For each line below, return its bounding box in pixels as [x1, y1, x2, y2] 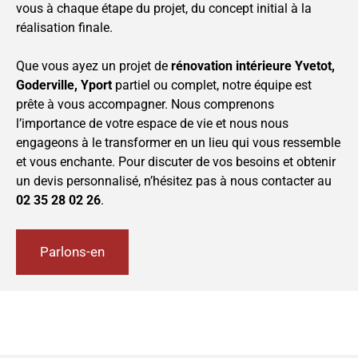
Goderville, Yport [16, 78, 112, 93]
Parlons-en [40, 244, 105, 261]
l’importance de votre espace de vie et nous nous [16, 116, 288, 132]
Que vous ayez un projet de [16, 58, 171, 74]
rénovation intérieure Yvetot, [171, 58, 335, 74]
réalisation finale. [16, 20, 113, 36]
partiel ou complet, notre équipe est [112, 78, 312, 93]
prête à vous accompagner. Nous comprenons [16, 97, 274, 113]
